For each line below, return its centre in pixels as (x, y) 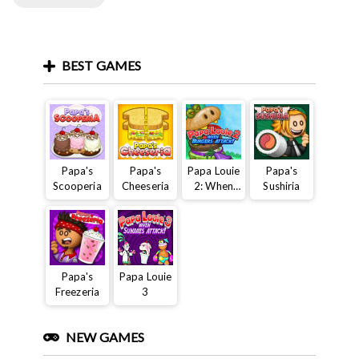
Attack (214, 217)
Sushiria (282, 186)
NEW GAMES (105, 337)
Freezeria (77, 292)
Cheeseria (145, 186)
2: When (214, 186)
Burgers (214, 202)
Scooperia (77, 186)
